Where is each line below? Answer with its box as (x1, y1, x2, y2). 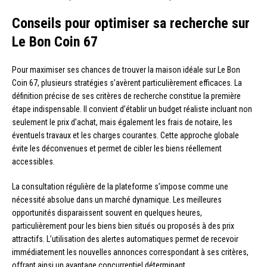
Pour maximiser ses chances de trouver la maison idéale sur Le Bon (12, 65, 240, 75)
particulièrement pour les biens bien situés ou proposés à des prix (12, 221, 234, 231)
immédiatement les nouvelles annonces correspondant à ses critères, (12, 247, 249, 257)
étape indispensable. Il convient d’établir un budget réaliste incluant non (12, 104, 252, 114)
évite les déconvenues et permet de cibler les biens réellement (12, 144, 222, 154)
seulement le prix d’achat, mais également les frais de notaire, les (12, 117, 232, 128)
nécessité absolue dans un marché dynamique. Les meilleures (12, 195, 222, 205)
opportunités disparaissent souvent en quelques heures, (12, 208, 202, 218)
